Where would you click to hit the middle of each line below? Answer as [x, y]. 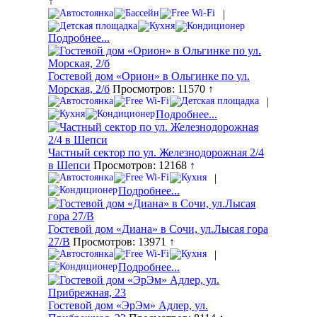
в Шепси [69, 166]
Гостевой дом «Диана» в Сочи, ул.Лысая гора [158, 229]
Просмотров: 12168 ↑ [143, 166]
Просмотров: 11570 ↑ [162, 89]
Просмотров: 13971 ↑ [122, 242]
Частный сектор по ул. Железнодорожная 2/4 [156, 153]
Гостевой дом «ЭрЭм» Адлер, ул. [128, 306]
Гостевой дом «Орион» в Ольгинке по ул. [149, 76]
